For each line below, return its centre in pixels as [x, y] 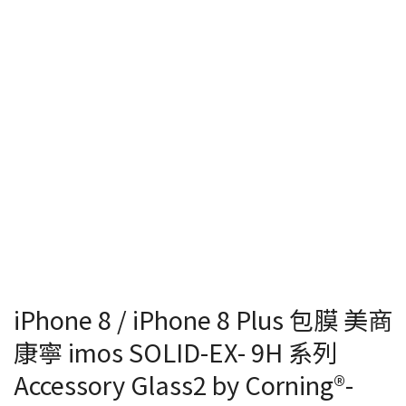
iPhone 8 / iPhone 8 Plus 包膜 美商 [203, 319]
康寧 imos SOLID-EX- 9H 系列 [175, 351]
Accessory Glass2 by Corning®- [184, 384]
